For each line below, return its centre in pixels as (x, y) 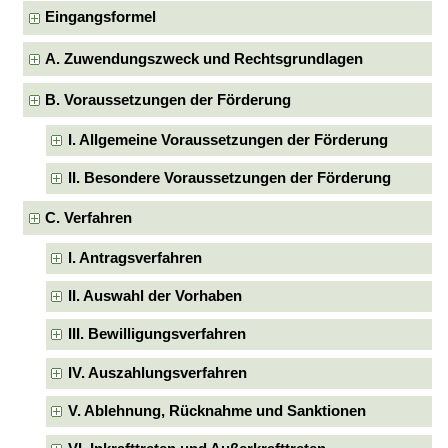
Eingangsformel (101, 17)
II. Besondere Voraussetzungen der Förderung (229, 178)
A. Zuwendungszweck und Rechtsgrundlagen (204, 58)
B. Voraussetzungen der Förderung (168, 99)
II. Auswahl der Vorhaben (154, 296)
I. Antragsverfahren (134, 257)
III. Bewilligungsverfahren (156, 334)
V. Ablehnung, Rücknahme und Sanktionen (216, 411)
